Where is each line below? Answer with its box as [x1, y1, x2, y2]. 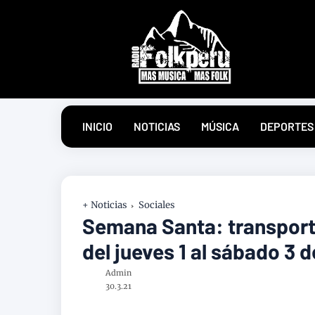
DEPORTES [260, 120, 314, 133]
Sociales [139, 199, 175, 211]
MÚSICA [201, 120, 239, 133]
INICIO [82, 120, 112, 133]
